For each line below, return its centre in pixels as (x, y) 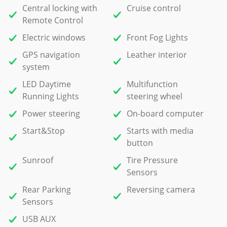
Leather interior (157, 55)
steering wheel (154, 96)
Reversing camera (161, 190)
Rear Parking (47, 190)
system (36, 67)
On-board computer (165, 113)
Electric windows (54, 37)
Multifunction (152, 84)
